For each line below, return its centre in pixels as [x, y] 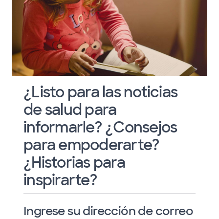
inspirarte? [60, 180]
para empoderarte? [92, 145]
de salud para [70, 109]
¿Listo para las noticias [100, 92]
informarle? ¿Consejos [100, 127]
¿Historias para [74, 162]
